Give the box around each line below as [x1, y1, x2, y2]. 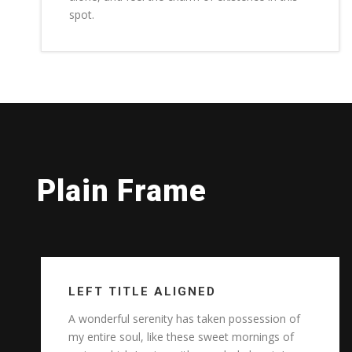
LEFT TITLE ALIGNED [68, 284, 216, 299]
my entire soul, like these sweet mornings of [68, 328, 294, 344]
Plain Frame [37, 173, 207, 208]
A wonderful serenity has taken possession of [68, 310, 300, 326]
